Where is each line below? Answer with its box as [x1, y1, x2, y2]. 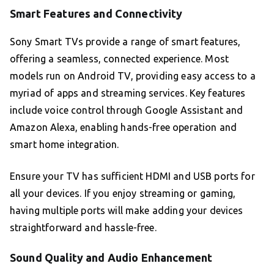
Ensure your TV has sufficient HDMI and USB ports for [10, 171, 255, 182]
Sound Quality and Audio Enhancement [10, 251, 213, 264]
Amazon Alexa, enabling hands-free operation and [10, 122, 237, 133]
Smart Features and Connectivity [10, 7, 183, 20]
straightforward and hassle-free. [10, 222, 157, 234]
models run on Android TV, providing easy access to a [10, 70, 256, 82]
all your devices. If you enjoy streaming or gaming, [10, 188, 236, 199]
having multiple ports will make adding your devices [10, 205, 243, 217]
